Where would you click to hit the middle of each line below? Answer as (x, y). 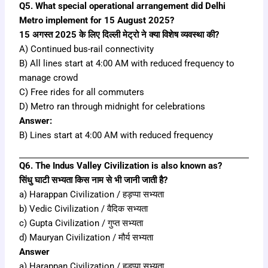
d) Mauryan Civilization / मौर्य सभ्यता (86, 238)
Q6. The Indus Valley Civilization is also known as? (121, 166)
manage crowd (49, 77)
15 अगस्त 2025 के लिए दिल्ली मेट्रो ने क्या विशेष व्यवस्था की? (119, 34)
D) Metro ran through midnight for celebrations (112, 106)
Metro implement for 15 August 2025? (97, 20)
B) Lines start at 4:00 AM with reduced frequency (116, 135)
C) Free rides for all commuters (82, 92)
